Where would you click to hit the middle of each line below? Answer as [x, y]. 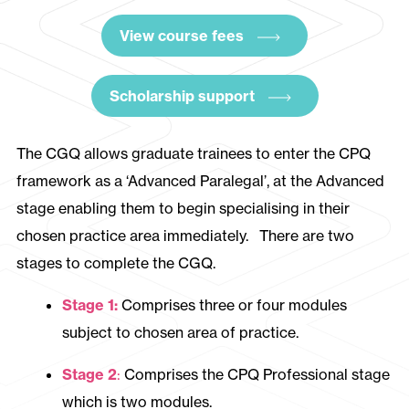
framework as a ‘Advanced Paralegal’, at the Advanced [200, 181]
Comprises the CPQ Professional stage [255, 374]
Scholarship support [182, 96]
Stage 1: [91, 305]
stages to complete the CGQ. [115, 263]
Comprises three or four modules [234, 305]
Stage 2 [89, 374]
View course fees [182, 36]
